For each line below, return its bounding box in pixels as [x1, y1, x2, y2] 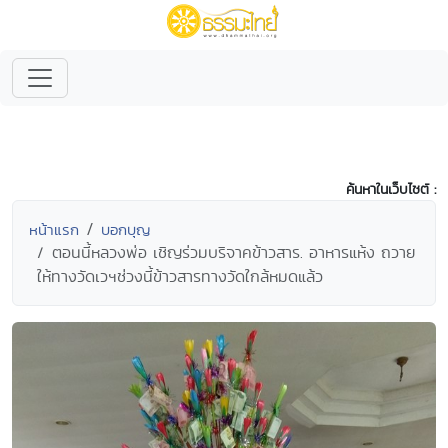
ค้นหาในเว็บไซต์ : [346, 179, 436, 199]
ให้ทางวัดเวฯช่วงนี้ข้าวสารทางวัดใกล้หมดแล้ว [37, 265, 323, 288]
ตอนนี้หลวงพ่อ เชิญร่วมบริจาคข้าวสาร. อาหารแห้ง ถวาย [52, 241, 415, 264]
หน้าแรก [29, 219, 79, 240]
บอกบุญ [101, 219, 151, 240]
